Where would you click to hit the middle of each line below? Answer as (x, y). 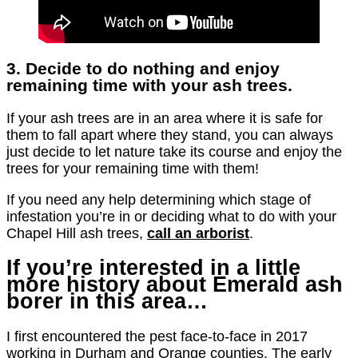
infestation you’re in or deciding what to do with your (171, 216)
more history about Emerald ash (175, 285)
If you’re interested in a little (153, 268)
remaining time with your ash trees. (149, 85)
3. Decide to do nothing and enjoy (143, 68)
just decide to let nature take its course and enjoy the (174, 151)
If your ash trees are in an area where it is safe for (165, 118)
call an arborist (198, 233)
